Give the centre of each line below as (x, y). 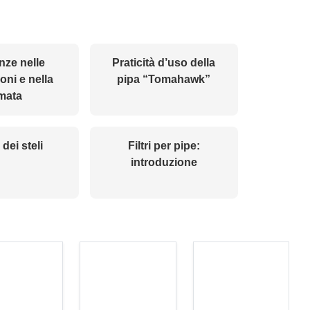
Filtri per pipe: (164, 146)
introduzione (164, 163)
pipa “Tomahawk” (164, 80)
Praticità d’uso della (164, 63)
